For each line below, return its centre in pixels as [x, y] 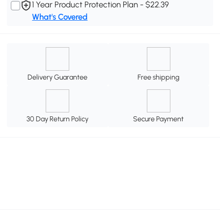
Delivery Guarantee [58, 77]
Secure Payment [159, 119]
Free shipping [159, 77]
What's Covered [60, 17]
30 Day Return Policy [58, 119]
